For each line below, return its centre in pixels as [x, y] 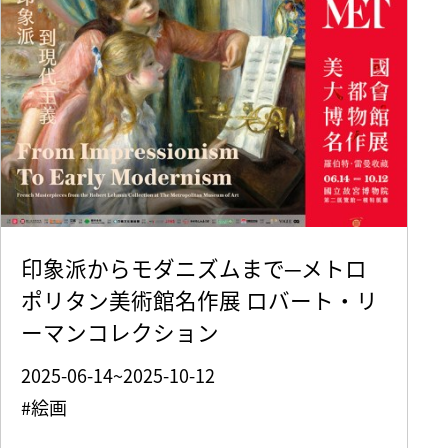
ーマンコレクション [119, 332]
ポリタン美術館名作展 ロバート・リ [199, 300]
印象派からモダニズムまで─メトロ [193, 268]
